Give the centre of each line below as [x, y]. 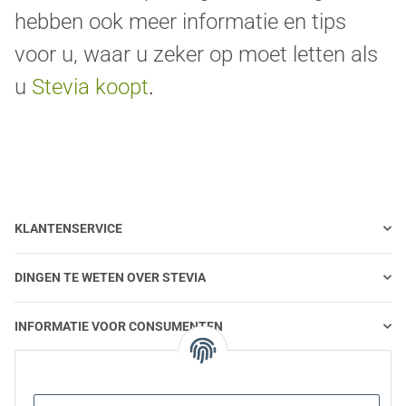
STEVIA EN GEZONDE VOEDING [105, 375]
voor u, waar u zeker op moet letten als [196, 54]
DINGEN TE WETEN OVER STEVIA [110, 277]
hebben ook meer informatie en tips [180, 21]
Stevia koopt [90, 87]
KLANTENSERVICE [68, 228]
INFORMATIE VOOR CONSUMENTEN [119, 326]
